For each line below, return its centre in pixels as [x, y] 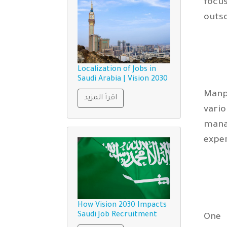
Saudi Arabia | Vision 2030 [123, 79]
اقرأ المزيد [101, 98]
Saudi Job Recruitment [117, 215]
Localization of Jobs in [117, 70]
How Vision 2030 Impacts [122, 205]
